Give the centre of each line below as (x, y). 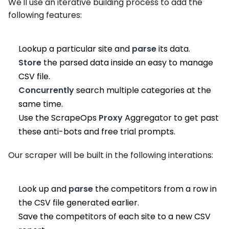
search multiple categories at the (143, 90)
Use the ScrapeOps (59, 118)
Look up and (43, 189)
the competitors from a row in (155, 189)
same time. (41, 104)
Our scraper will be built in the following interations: (111, 155)
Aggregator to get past (171, 118)
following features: (45, 15)
